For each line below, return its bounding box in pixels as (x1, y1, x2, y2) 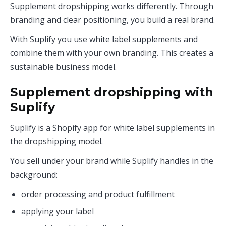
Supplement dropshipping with (10, 85, 213, 99)
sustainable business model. (10, 61, 117, 72)
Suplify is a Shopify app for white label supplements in (10, 122, 215, 133)
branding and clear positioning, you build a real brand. (10, 14, 215, 25)
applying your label (21, 206, 94, 217)
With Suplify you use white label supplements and (10, 34, 198, 45)
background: (10, 169, 58, 180)
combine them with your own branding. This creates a (10, 47, 213, 59)
